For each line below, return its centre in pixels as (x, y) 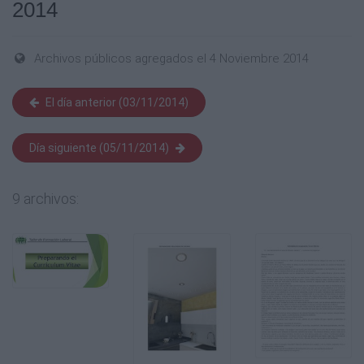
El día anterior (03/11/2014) (117, 102)
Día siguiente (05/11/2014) (99, 148)
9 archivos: (45, 199)
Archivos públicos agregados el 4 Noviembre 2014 (172, 58)
